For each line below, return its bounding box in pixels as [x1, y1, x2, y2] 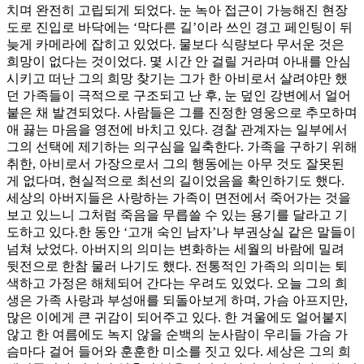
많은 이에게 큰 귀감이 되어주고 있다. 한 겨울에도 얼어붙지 [6, 310, 348, 324]
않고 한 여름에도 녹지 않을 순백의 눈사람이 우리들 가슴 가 [6, 327, 348, 341]
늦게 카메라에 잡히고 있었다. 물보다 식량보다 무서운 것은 [6, 37, 344, 51]
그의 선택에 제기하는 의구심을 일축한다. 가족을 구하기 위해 [6, 139, 357, 154]
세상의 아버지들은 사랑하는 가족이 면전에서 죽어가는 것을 [6, 190, 351, 205]
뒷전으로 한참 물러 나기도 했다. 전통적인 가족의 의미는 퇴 [6, 258, 348, 273]
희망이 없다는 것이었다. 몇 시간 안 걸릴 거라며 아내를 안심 [6, 54, 351, 68]
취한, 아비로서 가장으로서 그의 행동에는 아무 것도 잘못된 [6, 156, 344, 171]
